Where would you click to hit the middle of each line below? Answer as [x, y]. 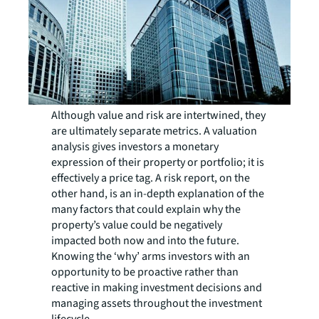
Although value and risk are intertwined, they [158, 115]
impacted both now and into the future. [145, 241]
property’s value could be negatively [137, 225]
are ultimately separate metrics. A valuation [154, 131]
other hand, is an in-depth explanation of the [158, 194]
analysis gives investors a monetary [135, 147]
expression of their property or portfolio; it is [158, 162]
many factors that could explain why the [146, 209]
